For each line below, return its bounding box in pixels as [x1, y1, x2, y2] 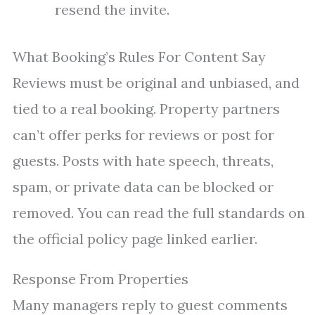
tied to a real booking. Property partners [13, 100, 280, 118]
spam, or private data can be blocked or [13, 178, 274, 196]
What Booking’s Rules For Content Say [13, 48, 266, 66]
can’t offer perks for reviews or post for [13, 126, 274, 144]
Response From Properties [13, 270, 188, 288]
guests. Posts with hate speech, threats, [13, 152, 274, 170]
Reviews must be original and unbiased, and [13, 74, 300, 92]
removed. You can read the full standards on [13, 204, 305, 222]
